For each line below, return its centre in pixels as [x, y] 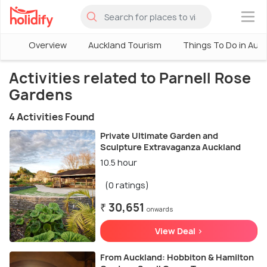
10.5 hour [118, 162]
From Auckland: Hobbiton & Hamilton [177, 257]
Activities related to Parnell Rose [130, 78]
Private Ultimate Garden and [159, 136]
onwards [159, 209]
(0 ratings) [127, 185]
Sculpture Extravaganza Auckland [170, 147]
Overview [48, 45]
